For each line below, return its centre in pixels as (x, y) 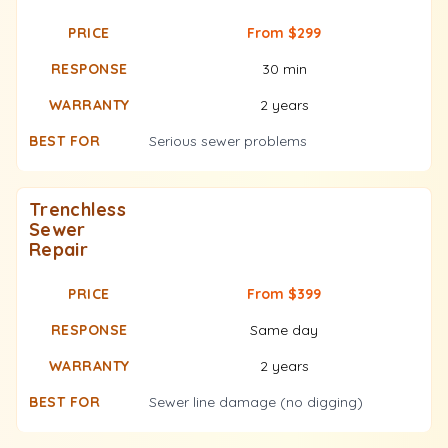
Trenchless (78, 209)
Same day (284, 330)
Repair (58, 249)
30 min (284, 69)
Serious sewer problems (228, 141)
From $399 (284, 294)
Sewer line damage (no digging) (256, 402)
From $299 (284, 33)
